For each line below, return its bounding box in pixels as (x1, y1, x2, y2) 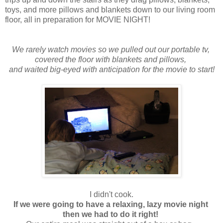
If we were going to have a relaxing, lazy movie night (13, 200, 210, 209)
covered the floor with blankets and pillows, (35, 55, 188, 64)
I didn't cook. (90, 190, 133, 199)
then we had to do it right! (63, 210, 160, 219)
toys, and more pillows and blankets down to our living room (5, 5, 215, 14)
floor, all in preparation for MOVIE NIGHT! (5, 15, 152, 24)
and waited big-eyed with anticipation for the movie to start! (8, 65, 215, 74)
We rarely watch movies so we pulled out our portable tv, (11, 45, 212, 54)
